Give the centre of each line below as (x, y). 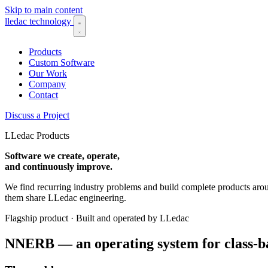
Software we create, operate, (62, 156)
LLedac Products (37, 135)
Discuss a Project (37, 115)
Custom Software (62, 63)
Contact (43, 95)
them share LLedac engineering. (66, 198)
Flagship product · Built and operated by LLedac (97, 218)
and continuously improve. (59, 167)
